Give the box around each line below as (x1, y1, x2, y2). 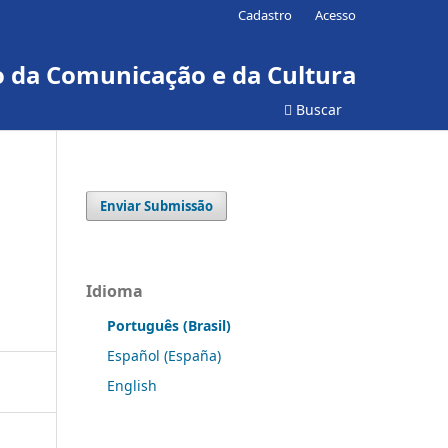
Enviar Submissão (100, 196, 214, 215)
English (107, 375, 157, 395)
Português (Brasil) (107, 315, 231, 335)
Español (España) (107, 345, 221, 365)
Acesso (315, 5, 356, 24)
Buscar (292, 99, 342, 119)
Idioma (86, 279, 143, 302)
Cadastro (238, 5, 293, 24)
